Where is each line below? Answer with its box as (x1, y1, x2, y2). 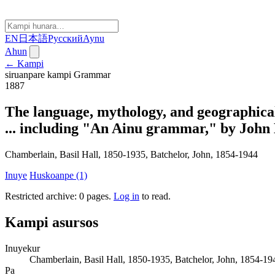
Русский (48, 33, 83, 44)
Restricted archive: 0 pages (5, 190, 109, 201)
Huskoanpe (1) (29, 169, 87, 180)
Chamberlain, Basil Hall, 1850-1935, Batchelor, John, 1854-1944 (5, 149, 258, 160)
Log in (114, 190, 139, 201)
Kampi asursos (5, 214, 98, 230)
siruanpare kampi (5, 69, 71, 80)
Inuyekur (5, 242, 40, 254)
